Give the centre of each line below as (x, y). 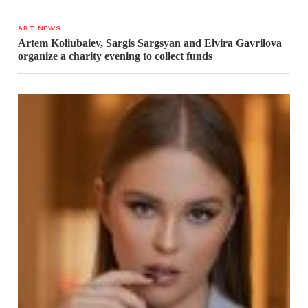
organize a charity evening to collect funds (115, 56)
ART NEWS (40, 27)
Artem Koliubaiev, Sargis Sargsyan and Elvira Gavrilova (150, 43)
